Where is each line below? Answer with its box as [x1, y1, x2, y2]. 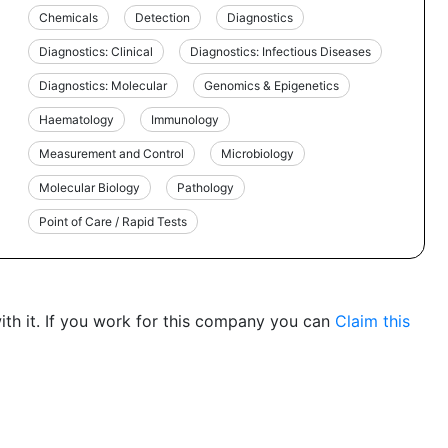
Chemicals [39, 9, 99, 25]
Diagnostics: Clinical [39, 43, 154, 59]
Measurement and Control [39, 145, 185, 161]
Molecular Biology [39, 179, 141, 195]
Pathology [177, 179, 235, 195]
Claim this [335, 310, 410, 331]
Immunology [151, 111, 220, 127]
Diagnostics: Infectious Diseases [190, 43, 372, 59]
